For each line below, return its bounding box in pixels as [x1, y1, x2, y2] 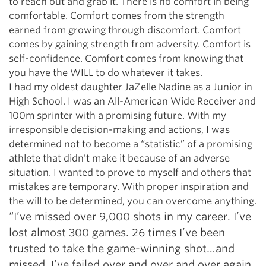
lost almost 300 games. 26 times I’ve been [9, 226, 225, 239]
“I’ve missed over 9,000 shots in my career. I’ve [9, 210, 251, 223]
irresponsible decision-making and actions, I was [9, 124, 230, 136]
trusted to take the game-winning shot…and [9, 242, 235, 255]
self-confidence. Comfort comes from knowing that [9, 53, 243, 65]
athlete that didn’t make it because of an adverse [9, 153, 230, 164]
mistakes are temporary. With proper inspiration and [9, 181, 249, 193]
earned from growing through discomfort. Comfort [9, 24, 241, 36]
